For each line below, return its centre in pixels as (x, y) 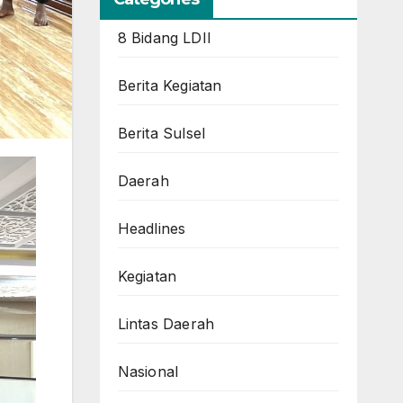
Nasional (148, 372)
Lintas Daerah (166, 324)
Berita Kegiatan (170, 85)
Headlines (152, 228)
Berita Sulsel (161, 133)
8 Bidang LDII (165, 38)
